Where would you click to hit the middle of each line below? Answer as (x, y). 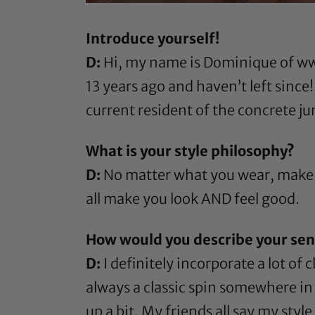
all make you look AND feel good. (193, 198)
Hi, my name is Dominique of (200, 62)
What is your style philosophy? (190, 150)
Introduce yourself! (153, 38)
